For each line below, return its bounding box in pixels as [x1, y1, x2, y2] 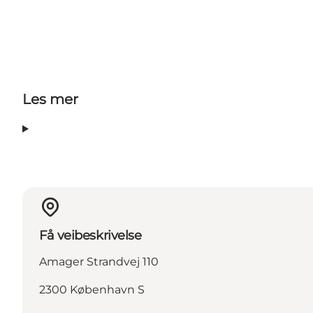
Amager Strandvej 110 [39, 255, 159, 269]
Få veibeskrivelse [39, 228, 142, 244]
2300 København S [39, 283, 145, 297]
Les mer [22, 91, 78, 108]
